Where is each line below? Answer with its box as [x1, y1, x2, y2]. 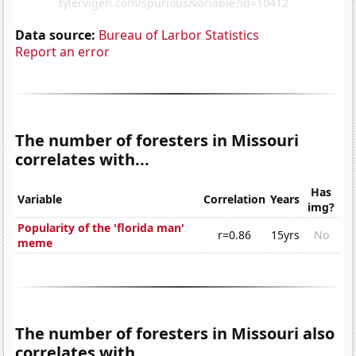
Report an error [15, 42, 110, 60]
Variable [17, 192, 63, 207]
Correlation [203, 192, 266, 207]
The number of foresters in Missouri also [15, 323, 335, 345]
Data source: [15, 25, 96, 44]
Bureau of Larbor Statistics [99, 25, 260, 44]
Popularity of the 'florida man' [17, 220, 185, 236]
